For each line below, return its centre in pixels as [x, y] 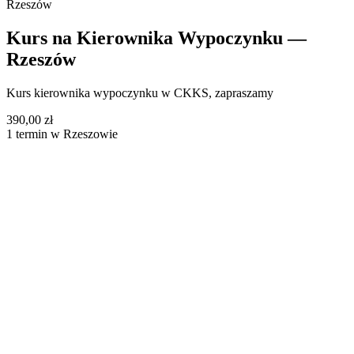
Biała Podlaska [43, 345]
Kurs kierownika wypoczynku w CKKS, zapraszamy [140, 92]
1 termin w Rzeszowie [62, 134]
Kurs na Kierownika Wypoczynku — [156, 38]
